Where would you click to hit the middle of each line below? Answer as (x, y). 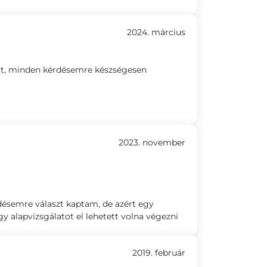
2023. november (152, 142)
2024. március (156, 32)
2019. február (159, 253)
